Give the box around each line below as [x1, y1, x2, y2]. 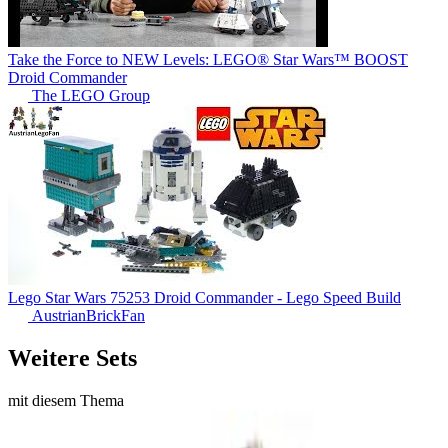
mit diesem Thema [8, 391, 124, 409]
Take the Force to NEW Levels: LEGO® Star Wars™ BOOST [8, 50, 408, 68]
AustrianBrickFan [28, 306, 145, 324]
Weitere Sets [8, 344, 137, 371]
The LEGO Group [28, 86, 150, 104]
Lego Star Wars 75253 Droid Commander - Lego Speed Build [8, 288, 401, 306]
